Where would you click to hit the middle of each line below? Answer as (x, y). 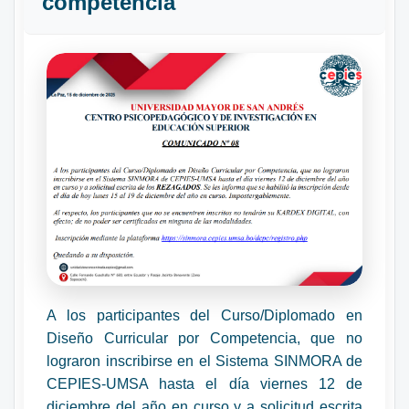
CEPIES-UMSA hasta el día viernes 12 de (204, 383)
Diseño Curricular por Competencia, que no (204, 338)
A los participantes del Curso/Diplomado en (204, 315)
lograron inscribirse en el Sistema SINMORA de (204, 361)
